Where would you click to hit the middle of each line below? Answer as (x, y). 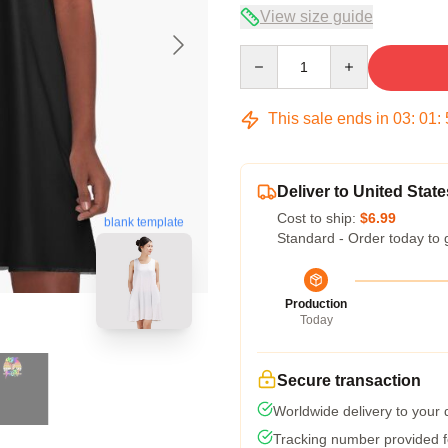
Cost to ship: (318, 218)
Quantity (265, 54)
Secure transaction (349, 380)
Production (316, 304)
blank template (144, 224)
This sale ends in (328, 118)
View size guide (316, 16)
